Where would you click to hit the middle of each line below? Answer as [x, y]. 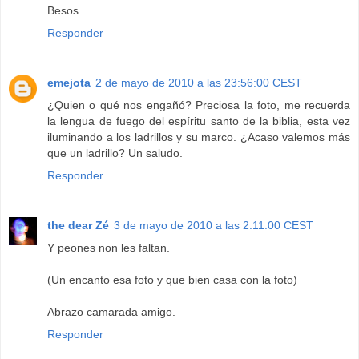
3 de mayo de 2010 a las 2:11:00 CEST [214, 226]
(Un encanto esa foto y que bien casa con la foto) [172, 280]
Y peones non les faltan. [109, 248]
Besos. [65, 11]
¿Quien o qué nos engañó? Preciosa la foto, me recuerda [199, 105]
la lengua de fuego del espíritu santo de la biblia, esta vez [199, 121]
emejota [69, 83]
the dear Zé [78, 226]
